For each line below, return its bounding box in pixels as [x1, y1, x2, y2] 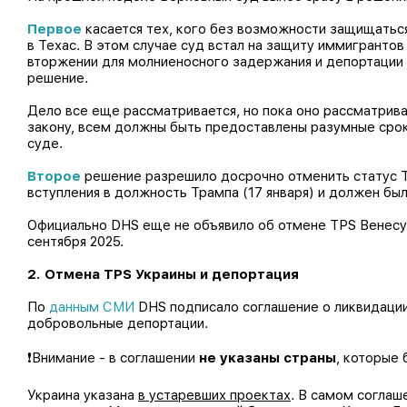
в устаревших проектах [138, 387, 291, 403]
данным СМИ [49, 299, 134, 315]
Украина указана [27, 387, 138, 403]
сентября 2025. [27, 233, 124, 250]
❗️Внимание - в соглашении [27, 350, 199, 366]
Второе [27, 168, 81, 184]
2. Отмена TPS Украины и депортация [27, 266, 299, 283]
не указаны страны [199, 350, 336, 366]
